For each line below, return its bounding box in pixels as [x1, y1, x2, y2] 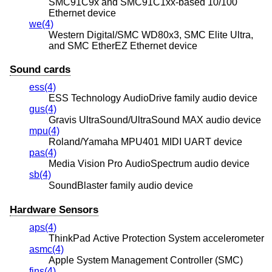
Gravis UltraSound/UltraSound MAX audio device [49, 115, 261, 126]
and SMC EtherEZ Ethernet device [169, 41, 197, 52]
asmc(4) [29, 243, 64, 254]
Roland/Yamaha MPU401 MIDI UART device [49, 137, 242, 148]
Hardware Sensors [10, 203, 98, 216]
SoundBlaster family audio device [49, 180, 193, 191]
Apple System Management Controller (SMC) [49, 254, 243, 265]
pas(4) [29, 148, 56, 158]
